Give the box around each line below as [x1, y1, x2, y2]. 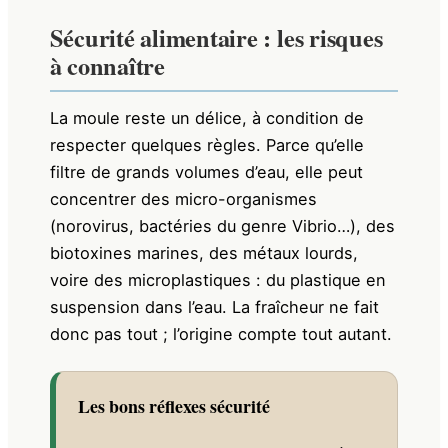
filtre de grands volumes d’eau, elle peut [49, 162, 363, 183]
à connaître [49, 48, 165, 83]
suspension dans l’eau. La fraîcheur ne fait [49, 297, 379, 318]
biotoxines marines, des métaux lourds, [49, 243, 358, 264]
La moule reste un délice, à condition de [49, 108, 364, 129]
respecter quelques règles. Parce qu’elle [49, 135, 364, 156]
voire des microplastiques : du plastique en [49, 270, 386, 291]
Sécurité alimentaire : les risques [49, 20, 383, 55]
